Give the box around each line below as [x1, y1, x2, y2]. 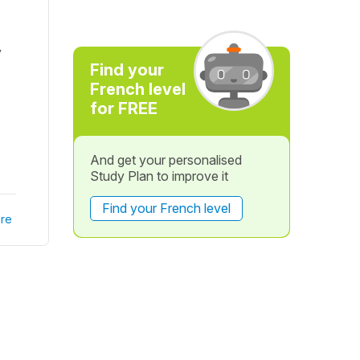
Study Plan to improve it [89, 168, 228, 184]
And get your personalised [89, 152, 242, 168]
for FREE [89, 99, 157, 118]
